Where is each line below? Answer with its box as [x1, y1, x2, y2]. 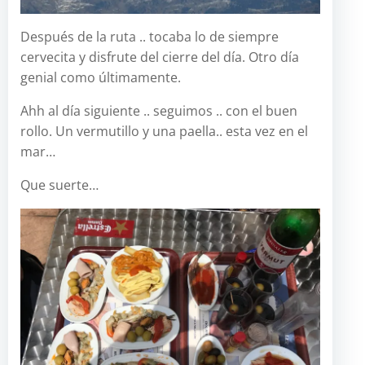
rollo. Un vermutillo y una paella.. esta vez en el [20, 122, 308, 141]
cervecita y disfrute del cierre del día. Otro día [20, 48, 299, 67]
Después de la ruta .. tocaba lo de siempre [20, 28, 279, 46]
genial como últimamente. [20, 68, 181, 87]
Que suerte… [20, 176, 99, 195]
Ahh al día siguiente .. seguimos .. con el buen [20, 102, 297, 121]
